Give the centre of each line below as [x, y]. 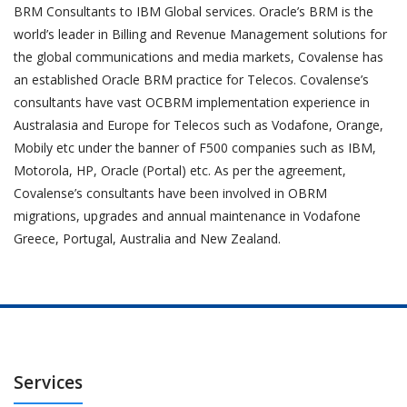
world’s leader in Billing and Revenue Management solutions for [200, 34]
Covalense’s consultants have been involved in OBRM [170, 193]
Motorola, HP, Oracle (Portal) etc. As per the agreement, [180, 170]
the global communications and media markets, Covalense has [199, 57]
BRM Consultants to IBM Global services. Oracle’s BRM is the [194, 11]
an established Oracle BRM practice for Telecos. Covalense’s [191, 79]
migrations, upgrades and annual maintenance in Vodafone [187, 216]
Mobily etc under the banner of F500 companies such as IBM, [195, 148]
